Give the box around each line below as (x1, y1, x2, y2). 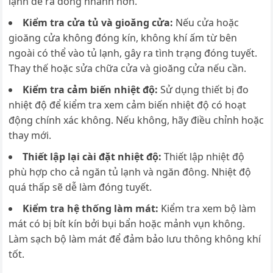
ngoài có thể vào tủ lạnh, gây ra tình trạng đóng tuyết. (9, 46, 258, 60)
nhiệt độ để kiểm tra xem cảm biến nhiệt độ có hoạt (9, 98, 247, 112)
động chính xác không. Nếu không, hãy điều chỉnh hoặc (9, 113, 264, 127)
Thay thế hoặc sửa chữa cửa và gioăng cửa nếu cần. (9, 62, 247, 76)
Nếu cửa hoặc (175, 16, 239, 30)
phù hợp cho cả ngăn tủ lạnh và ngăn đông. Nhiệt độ (9, 165, 252, 179)
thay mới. (9, 129, 52, 143)
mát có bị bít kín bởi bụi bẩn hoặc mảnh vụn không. (9, 217, 246, 231)
